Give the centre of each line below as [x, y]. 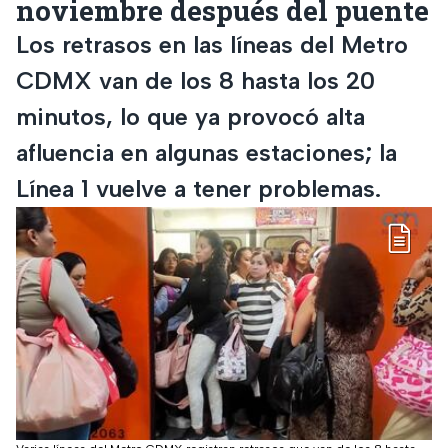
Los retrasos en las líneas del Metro [212, 44]
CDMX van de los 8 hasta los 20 [195, 80]
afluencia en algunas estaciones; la [206, 152]
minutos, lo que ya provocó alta [190, 116]
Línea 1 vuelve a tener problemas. [198, 188]
